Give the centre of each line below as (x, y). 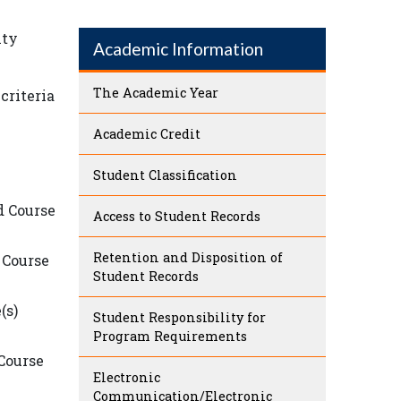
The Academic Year (156, 93)
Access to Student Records (177, 217)
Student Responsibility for (179, 318)
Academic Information (178, 49)
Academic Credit (147, 134)
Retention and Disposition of (188, 258)
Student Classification (165, 175)
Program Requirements (170, 337)
